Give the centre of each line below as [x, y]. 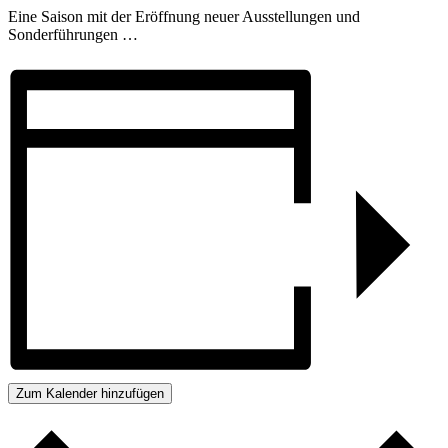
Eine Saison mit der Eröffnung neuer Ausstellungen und [184, 16]
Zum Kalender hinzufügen [90, 394]
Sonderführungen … [73, 34]
